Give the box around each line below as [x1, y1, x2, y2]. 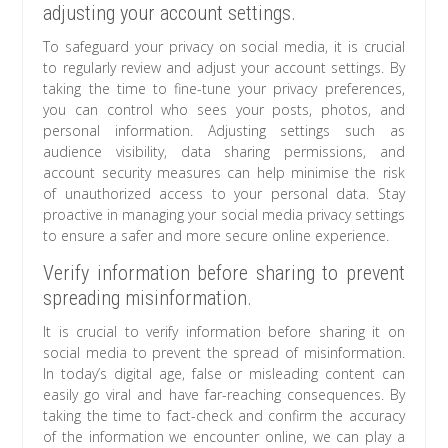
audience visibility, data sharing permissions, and [43, 142, 405, 162]
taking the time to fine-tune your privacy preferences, [43, 79, 405, 99]
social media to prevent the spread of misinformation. [43, 343, 405, 363]
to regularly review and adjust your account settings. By [43, 58, 405, 78]
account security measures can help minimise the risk [43, 163, 405, 183]
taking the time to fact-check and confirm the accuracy [43, 406, 405, 426]
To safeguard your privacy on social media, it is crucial [43, 37, 405, 57]
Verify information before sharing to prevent [43, 261, 405, 286]
